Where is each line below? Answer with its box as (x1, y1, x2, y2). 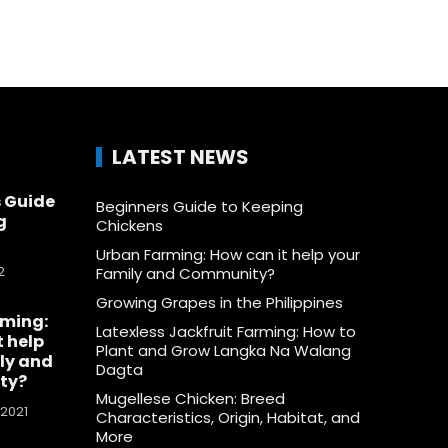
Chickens (95, 214, 163, 236)
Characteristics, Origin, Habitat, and (95, 406, 360, 428)
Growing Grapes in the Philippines (95, 291, 343, 313)
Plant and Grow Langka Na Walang (95, 339, 351, 361)
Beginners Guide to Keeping (95, 195, 303, 217)
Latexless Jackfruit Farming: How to (95, 320, 356, 342)
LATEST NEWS (111, 142, 249, 171)
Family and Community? (95, 262, 275, 284)
